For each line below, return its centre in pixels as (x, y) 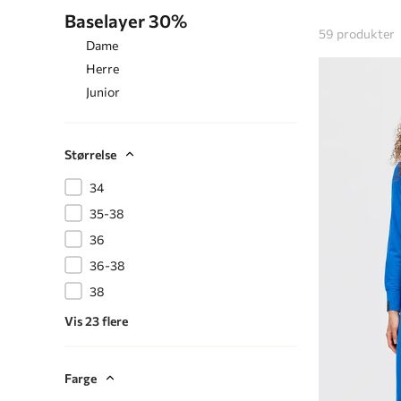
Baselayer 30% (126, 20)
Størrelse (90, 154)
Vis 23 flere (96, 320)
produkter (366, 33)
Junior (103, 91)
